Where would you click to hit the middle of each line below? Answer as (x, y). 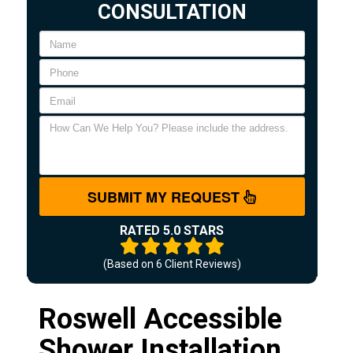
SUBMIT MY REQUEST (166, 197)
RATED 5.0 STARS (172, 230)
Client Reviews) (201, 264)
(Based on (129, 264)
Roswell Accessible (160, 319)
